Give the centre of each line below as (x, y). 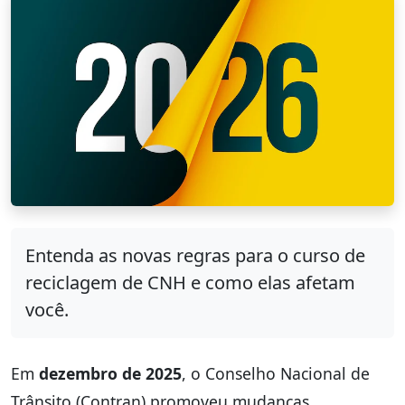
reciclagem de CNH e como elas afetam (190, 282)
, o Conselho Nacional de (276, 373)
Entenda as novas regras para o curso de (195, 255)
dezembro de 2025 (110, 373)
